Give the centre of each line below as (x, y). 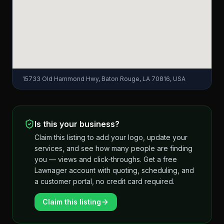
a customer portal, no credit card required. (104, 181)
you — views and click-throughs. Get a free (106, 159)
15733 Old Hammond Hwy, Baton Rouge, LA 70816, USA (104, 79)
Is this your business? (77, 124)
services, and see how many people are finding (113, 148)
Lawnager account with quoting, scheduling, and (114, 170)
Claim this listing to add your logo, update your (111, 137)
